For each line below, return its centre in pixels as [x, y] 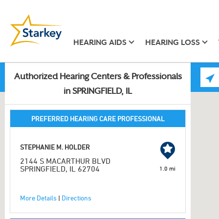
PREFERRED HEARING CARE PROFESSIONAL [98, 119]
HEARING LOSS [172, 42]
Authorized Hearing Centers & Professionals [98, 77]
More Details [38, 198]
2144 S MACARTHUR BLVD [65, 161]
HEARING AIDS [100, 42]
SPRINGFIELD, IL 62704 [60, 169]
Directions [77, 198]
